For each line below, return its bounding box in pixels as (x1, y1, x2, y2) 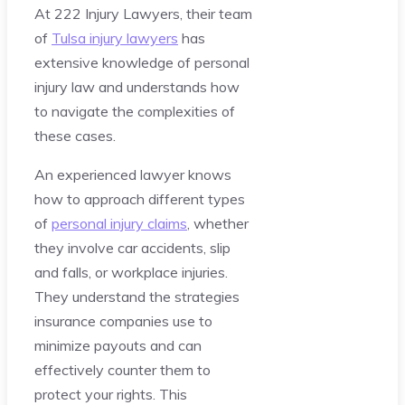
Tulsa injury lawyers (52, 28, 178, 47)
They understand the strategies (34, 287, 240, 306)
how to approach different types (34, 189, 245, 208)
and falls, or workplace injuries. (34, 262, 228, 281)
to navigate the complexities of (34, 101, 235, 120)
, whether (187, 213, 249, 232)
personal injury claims (52, 213, 187, 232)
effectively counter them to (34, 360, 211, 379)
